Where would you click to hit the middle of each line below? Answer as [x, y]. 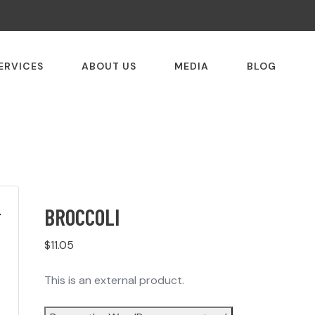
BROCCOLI [82, 217]
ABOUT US [109, 66]
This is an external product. [114, 281]
